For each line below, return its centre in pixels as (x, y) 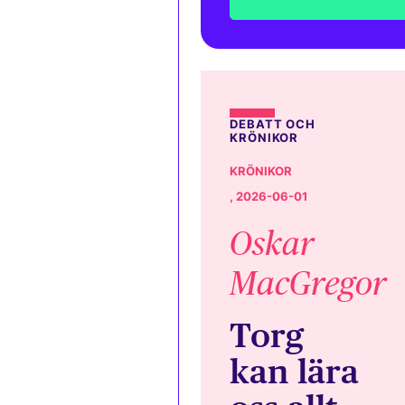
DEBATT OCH (273, 125)
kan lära (294, 371)
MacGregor (308, 284)
